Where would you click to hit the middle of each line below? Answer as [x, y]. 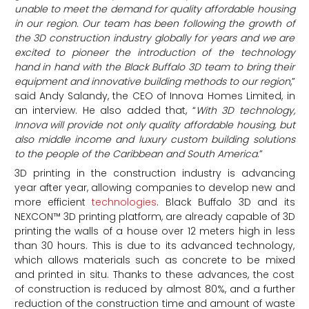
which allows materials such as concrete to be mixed [154, 260]
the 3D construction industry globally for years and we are [154, 38]
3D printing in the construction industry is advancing [154, 173]
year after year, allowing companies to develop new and [154, 187]
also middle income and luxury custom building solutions [154, 139]
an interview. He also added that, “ [105, 110]
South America [222, 153]
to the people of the [63, 153]
